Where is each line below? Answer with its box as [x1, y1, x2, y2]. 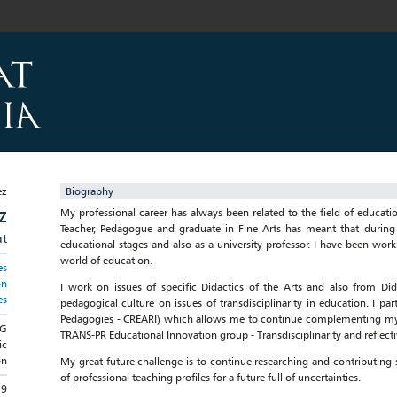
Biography [66, 184, 113, 198]
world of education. [60, 253, 152, 267]
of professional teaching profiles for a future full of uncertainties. [60, 370, 361, 384]
